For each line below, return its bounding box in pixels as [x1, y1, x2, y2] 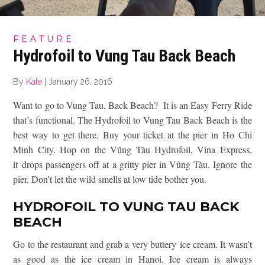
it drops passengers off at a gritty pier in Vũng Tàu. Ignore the [13, 158, 252, 171]
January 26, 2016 [49, 77, 113, 87]
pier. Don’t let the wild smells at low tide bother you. [13, 173, 207, 186]
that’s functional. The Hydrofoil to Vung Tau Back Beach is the [13, 114, 252, 127]
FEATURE [13, 34, 75, 45]
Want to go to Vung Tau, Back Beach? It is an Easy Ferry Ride [13, 99, 252, 112]
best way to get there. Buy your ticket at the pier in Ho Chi [13, 128, 252, 141]
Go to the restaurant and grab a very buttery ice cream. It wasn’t [13, 238, 252, 251]
